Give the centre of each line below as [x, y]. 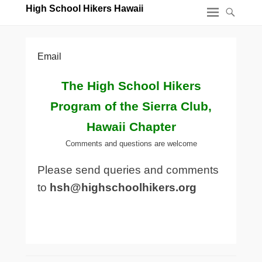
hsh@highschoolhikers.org [123, 187]
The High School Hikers [131, 86]
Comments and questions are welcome [131, 144]
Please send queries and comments [128, 170]
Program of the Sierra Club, [131, 106]
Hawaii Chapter [131, 127]
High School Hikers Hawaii [85, 8]
